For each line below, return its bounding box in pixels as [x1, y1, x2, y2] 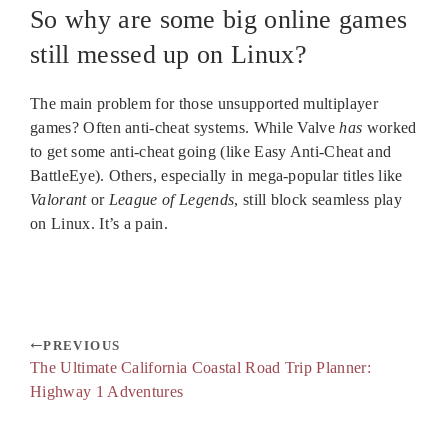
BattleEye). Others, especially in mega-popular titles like [30, 166, 403, 184]
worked [362, 118, 417, 136]
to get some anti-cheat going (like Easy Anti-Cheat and [30, 142, 392, 160]
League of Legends [108, 190, 235, 208]
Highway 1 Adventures [30, 382, 184, 400]
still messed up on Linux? [30, 39, 308, 69]
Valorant [30, 190, 87, 208]
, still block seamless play [234, 190, 402, 208]
